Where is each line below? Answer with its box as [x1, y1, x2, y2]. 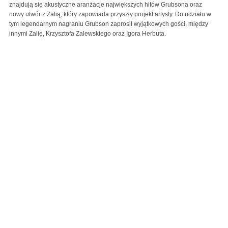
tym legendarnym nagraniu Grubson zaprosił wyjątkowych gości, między [9, 20, 208, 28]
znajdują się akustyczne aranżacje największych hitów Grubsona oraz [9, 1, 202, 9]
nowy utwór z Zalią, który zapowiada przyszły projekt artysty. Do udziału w [9, 11, 211, 18]
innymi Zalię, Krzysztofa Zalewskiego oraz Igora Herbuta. [9, 30, 166, 38]
